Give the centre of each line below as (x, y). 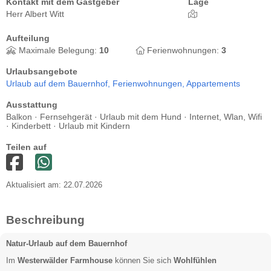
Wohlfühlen (195, 260)
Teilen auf (26, 147)
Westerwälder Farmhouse (65, 260)
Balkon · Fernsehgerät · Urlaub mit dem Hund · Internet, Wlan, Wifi (134, 117)
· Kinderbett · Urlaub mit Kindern (68, 126)
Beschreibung (45, 220)
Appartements (213, 84)
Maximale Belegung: (58, 51)
